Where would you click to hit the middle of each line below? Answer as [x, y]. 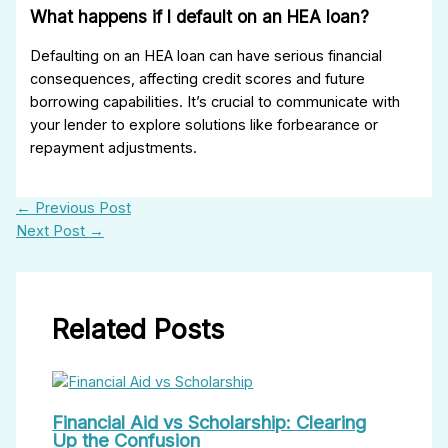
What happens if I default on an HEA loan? [200, 17]
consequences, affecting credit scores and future [198, 79]
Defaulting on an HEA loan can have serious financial [206, 56]
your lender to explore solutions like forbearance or [204, 125]
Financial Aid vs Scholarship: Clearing [209, 421]
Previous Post [80, 207]
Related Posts [138, 330]
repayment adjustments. [114, 148]
